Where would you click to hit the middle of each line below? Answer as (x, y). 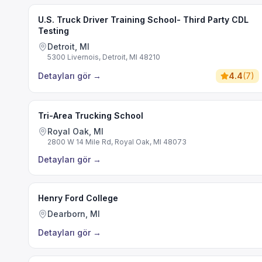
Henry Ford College (78, 198)
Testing (54, 31)
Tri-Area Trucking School (91, 116)
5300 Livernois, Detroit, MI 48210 (104, 57)
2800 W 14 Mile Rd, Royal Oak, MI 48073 (117, 142)
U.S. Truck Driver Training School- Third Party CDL (143, 20)
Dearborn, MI (74, 214)
